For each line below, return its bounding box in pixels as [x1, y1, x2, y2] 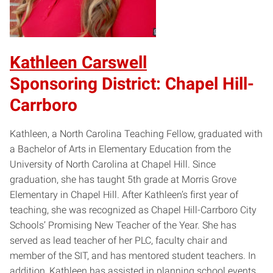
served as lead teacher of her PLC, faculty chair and [10, 234, 227, 246]
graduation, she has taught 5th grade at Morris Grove [10, 173, 236, 185]
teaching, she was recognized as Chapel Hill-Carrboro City [10, 204, 257, 216]
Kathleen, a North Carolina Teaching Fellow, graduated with [10, 127, 263, 140]
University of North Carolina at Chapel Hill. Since [10, 158, 216, 170]
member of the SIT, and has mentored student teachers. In [10, 249, 256, 261]
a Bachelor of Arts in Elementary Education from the [10, 143, 231, 155]
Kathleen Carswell [10, 52, 147, 73]
